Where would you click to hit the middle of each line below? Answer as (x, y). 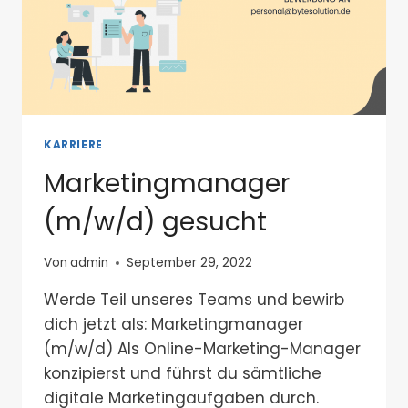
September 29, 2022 (190, 263)
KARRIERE (73, 144)
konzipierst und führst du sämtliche (183, 374)
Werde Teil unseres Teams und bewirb (194, 300)
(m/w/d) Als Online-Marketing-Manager (202, 349)
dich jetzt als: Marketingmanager (173, 325)
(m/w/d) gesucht (155, 221)
